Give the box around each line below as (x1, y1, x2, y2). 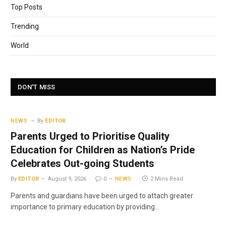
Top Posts (11, 3, 42, 11)
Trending (11, 22, 39, 30)
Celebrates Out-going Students (11, 157, 154, 169)
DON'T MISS (18, 83, 55, 91)
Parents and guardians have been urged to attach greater (11, 191, 193, 200)
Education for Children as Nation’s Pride (11, 143, 195, 156)
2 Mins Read (150, 175, 183, 182)
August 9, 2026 (47, 175, 86, 182)
